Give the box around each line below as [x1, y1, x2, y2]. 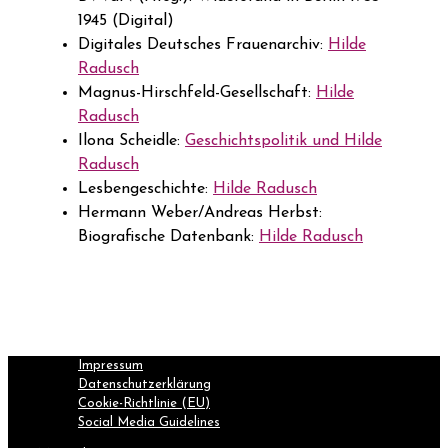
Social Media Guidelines [78, 416, 220, 430]
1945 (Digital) [78, 13, 174, 30]
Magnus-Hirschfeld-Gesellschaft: [78, 85, 316, 102]
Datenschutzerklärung [78, 378, 211, 392]
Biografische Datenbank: [78, 229, 259, 246]
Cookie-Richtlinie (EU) [78, 397, 210, 411]
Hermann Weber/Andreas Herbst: [78, 205, 322, 222]
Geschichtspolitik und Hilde [185, 133, 382, 150]
